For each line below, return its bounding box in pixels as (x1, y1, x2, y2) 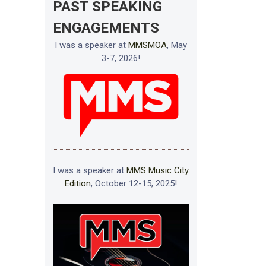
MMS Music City (126, 165, 189, 176)
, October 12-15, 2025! (91, 178, 177, 189)
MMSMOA (128, 39, 167, 50)
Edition (65, 178, 91, 189)
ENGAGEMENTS (52, 19, 159, 36)
